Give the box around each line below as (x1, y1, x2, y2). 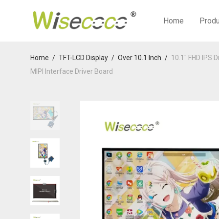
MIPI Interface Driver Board (30, 67, 113, 75)
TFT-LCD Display (59, 54, 108, 62)
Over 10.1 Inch (118, 54, 161, 62)
